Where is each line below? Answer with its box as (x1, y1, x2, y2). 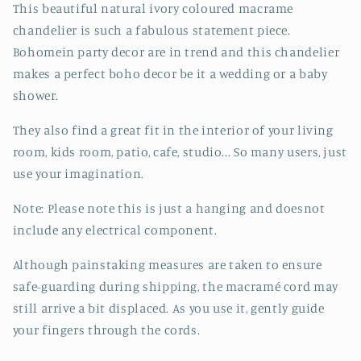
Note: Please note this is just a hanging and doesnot (12, 200, 326, 216)
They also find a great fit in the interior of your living (12, 122, 334, 139)
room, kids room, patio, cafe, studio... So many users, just (12, 144, 347, 160)
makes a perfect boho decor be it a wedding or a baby (12, 66, 328, 82)
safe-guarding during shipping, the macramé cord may (12, 278, 338, 294)
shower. (12, 88, 59, 104)
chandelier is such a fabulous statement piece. (12, 23, 291, 39)
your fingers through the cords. (12, 322, 201, 338)
